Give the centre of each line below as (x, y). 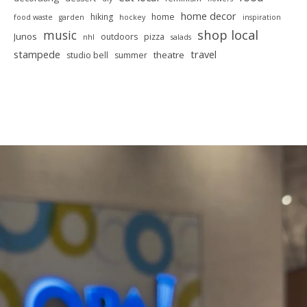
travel (204, 54)
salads (181, 37)
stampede (37, 54)
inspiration (262, 17)
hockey (132, 17)
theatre (169, 55)
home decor (209, 16)
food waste (33, 17)
